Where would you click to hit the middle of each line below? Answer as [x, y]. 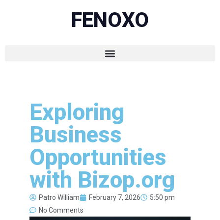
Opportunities [98, 157]
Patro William [59, 197]
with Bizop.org [102, 180]
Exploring [77, 112]
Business [76, 135]
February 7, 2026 [115, 197]
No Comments [61, 210]
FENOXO [110, 20]
